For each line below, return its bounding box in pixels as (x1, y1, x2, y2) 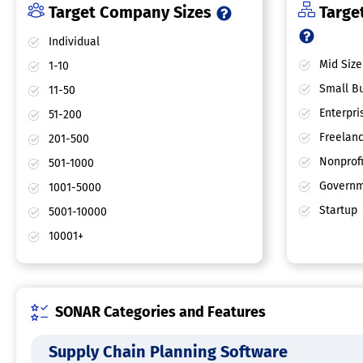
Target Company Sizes (45, 2, 216, 23)
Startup (315, 203, 357, 218)
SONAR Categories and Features (55, 303, 266, 322)
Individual (45, 35, 100, 49)
